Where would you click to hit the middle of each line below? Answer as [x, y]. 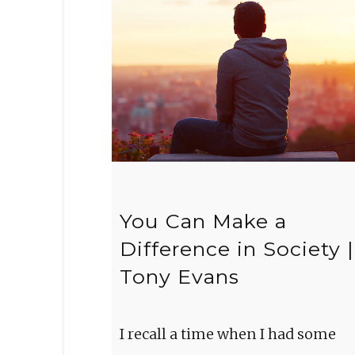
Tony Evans [179, 277]
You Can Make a [203, 221]
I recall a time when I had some [227, 334]
